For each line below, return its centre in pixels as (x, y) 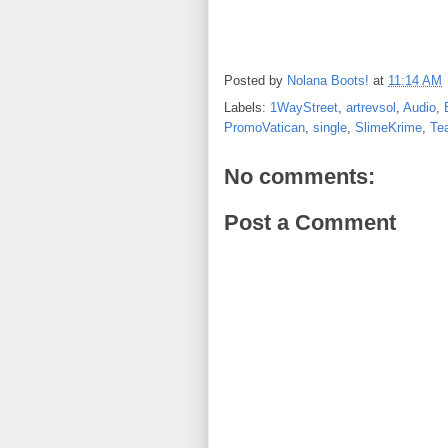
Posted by (255, 81)
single (330, 127)
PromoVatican (264, 127)
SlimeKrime (388, 127)
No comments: (299, 176)
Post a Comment (310, 222)
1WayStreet (304, 107)
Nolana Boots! (328, 81)
